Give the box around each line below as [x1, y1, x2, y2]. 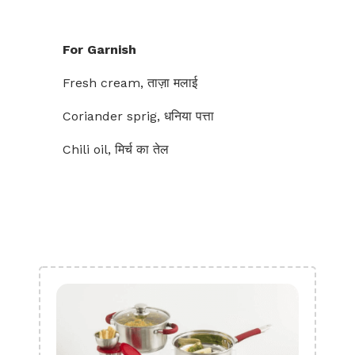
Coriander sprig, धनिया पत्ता [63, 109, 214, 124]
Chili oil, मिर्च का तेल [63, 142, 169, 157]
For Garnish [63, 42, 136, 57]
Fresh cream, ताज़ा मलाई [63, 75, 197, 90]
